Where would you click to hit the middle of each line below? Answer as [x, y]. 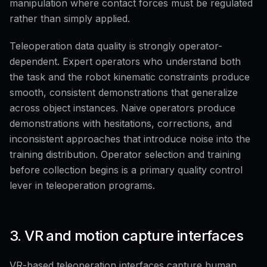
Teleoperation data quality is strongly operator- [116, 46]
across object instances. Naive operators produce [122, 108]
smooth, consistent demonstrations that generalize [124, 92]
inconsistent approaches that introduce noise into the [130, 139]
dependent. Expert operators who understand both [125, 61]
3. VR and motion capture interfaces [126, 236]
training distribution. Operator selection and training [125, 154]
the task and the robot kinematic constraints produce [130, 77]
